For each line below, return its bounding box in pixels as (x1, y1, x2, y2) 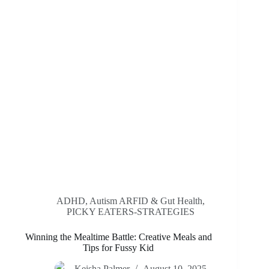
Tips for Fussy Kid (83, 243, 154, 253)
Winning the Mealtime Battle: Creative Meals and (25, 232, 212, 243)
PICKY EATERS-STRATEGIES (66, 207, 195, 217)
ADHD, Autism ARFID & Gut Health (56, 196, 202, 207)
